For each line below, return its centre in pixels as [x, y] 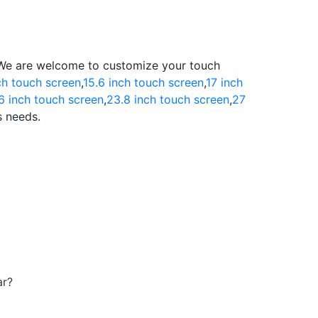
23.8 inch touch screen [168, 99]
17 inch [224, 82]
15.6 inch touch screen [143, 82]
